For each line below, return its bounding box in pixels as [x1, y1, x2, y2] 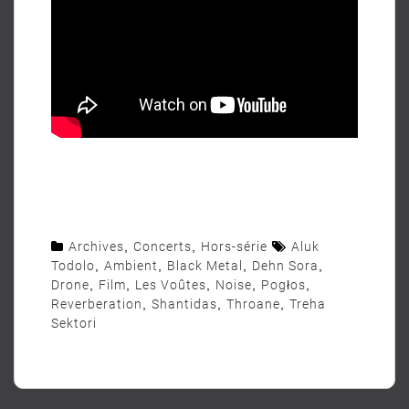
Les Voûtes [135, 278, 206, 292]
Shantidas [152, 297, 217, 311]
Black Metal [167, 258, 243, 273]
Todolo [51, 258, 95, 273]
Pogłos [261, 278, 306, 292]
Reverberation [51, 297, 142, 311]
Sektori [51, 316, 97, 330]
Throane [226, 297, 280, 311]
